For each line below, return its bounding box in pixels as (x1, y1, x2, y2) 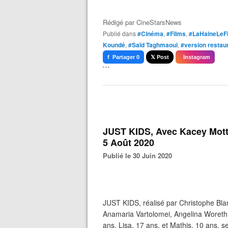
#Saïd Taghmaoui (128, 40, 178, 49)
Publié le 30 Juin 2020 (107, 151, 172, 160)
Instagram (180, 54, 210, 60)
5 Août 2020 (103, 136, 154, 149)
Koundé (103, 40, 125, 49)
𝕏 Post (151, 54, 169, 60)
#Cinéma (137, 29, 163, 38)
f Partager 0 (107, 54, 139, 60)
